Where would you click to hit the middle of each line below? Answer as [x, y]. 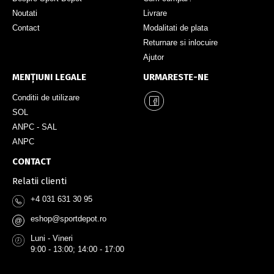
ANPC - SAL [35, 127]
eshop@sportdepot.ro [68, 219]
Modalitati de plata [176, 28]
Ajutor [154, 57]
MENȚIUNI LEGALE [49, 77]
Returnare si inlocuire [180, 43]
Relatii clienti [39, 181]
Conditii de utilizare [46, 98]
